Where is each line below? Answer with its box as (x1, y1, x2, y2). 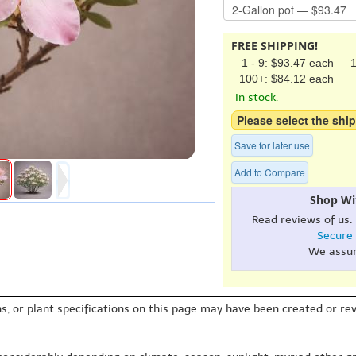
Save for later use (234, 137, 310, 152)
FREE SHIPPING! (231, 37, 318, 53)
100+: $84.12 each (239, 72, 334, 85)
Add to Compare (234, 164, 305, 179)
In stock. (235, 90, 278, 104)
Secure (316, 228, 353, 242)
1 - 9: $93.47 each (242, 56, 334, 69)
